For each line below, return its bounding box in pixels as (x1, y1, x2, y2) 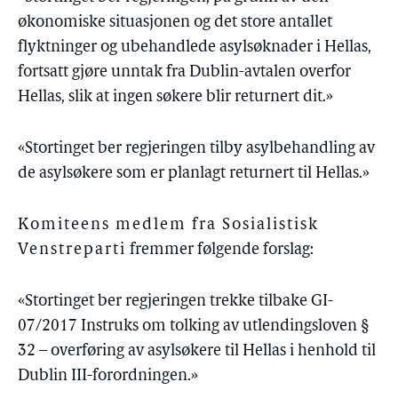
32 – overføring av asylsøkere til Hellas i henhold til (18, 343, 376, 360)
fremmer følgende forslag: (126, 242, 314, 259)
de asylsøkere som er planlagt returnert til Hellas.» (18, 165, 370, 182)
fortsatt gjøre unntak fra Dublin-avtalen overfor (18, 64, 351, 81)
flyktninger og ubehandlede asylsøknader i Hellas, (18, 39, 371, 56)
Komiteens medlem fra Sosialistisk (18, 217, 319, 234)
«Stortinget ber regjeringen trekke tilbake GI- (18, 293, 333, 310)
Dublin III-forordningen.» (18, 368, 198, 385)
